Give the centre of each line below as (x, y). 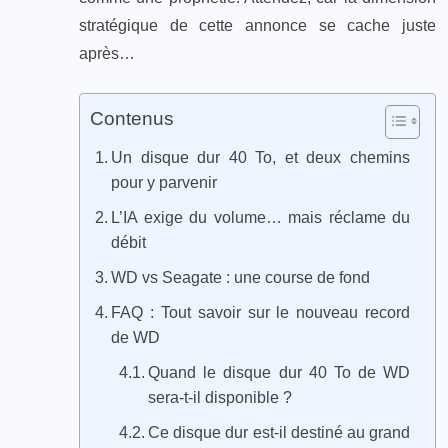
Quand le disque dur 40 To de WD (279, 372)
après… (107, 53)
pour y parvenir (164, 182)
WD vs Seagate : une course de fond (241, 277)
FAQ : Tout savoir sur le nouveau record (260, 312)
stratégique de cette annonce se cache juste (257, 25)
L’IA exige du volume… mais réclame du (260, 217)
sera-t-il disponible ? (220, 397)
